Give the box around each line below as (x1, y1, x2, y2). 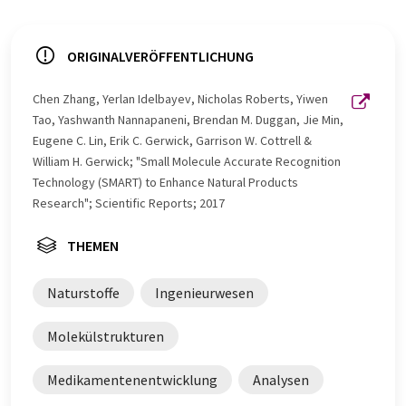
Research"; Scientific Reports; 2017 (33, 194, 225, 211)
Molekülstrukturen (47, 326, 164, 345)
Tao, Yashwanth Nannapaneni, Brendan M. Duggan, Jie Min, (33, 111, 343, 128)
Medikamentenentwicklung (47, 370, 217, 389)
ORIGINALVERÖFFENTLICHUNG (67, 46, 254, 65)
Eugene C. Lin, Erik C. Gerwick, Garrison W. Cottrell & (33, 131, 312, 149)
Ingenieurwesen (155, 283, 254, 302)
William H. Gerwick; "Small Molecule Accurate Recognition (33, 152, 341, 169)
